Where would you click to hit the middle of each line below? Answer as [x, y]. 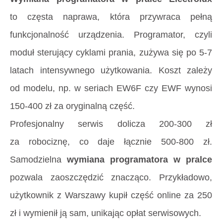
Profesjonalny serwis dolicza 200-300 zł [111, 124]
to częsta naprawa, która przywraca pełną [111, 17]
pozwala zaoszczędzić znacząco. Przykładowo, [111, 178]
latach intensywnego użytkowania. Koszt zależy [111, 71]
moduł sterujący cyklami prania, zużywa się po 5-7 [111, 53]
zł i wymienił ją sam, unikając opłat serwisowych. [106, 213]
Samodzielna [38, 160]
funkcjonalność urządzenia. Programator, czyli [111, 35]
